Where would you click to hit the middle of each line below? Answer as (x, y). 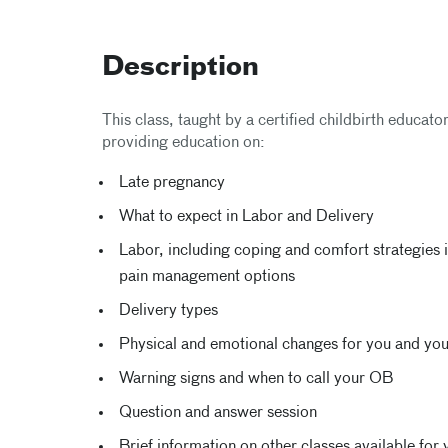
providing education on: (183, 143)
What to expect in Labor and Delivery (246, 217)
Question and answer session (217, 413)
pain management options (206, 277)
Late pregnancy (171, 183)
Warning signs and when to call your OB (255, 379)
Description (180, 68)
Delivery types (168, 311)
